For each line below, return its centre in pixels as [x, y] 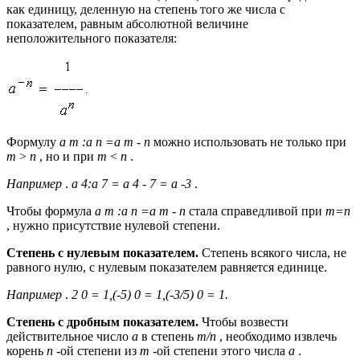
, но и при [68, 157]
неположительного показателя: [92, 39]
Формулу [33, 142]
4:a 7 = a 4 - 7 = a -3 [138, 184]
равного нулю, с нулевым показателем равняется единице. [167, 268]
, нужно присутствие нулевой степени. [113, 226]
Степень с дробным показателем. [104, 322]
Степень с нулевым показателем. [104, 253]
